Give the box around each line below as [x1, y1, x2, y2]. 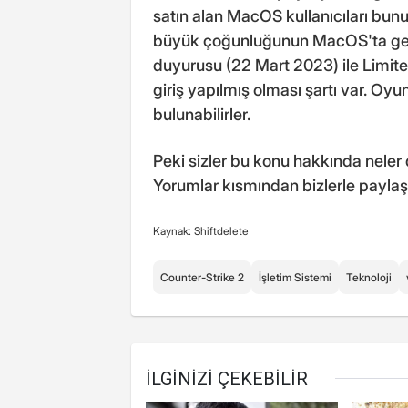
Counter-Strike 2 [160, 270, 244, 285]
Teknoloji [346, 270, 392, 285]
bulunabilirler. [153, 105, 250, 125]
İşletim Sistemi [259, 270, 331, 285]
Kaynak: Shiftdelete [153, 224, 249, 239]
